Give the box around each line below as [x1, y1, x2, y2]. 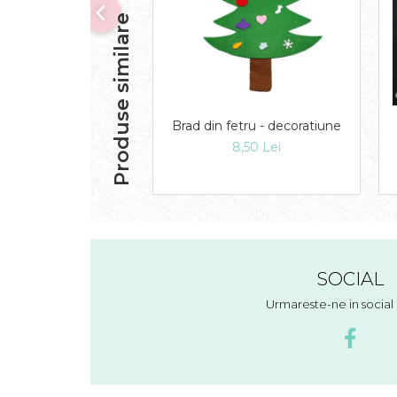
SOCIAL [315, 268, 384, 291]
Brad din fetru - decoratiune [172, 118, 341, 135]
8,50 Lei [232, 139, 281, 156]
